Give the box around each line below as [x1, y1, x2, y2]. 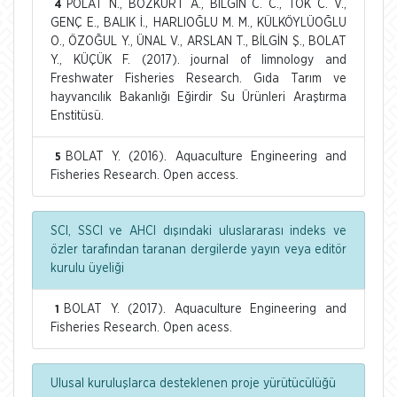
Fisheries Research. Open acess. [51, 321, 232, 334]
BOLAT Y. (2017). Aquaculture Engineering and [64, 302, 346, 315]
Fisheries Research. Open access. [51, 168, 238, 182]
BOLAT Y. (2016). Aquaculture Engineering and [66, 150, 346, 163]
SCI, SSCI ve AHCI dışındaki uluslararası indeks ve [51, 224, 346, 237]
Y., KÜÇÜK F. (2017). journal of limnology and [51, 53, 346, 66]
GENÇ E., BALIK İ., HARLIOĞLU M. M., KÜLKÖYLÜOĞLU [51, 16, 346, 29]
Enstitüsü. [51, 109, 104, 122]
